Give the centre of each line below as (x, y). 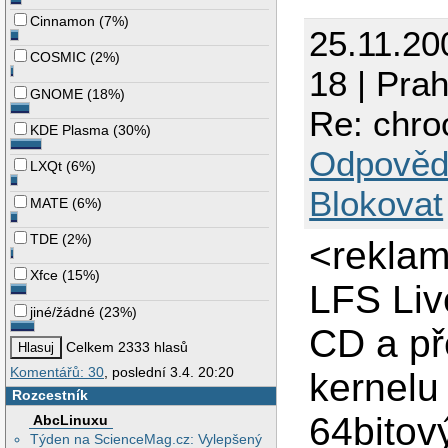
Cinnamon (63, 21)
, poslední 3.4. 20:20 (169, 372)
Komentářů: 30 (57, 372)
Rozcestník (49, 395)
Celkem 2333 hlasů (125, 347)
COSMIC (58, 57)
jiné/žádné (63, 311)
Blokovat (376, 204)
